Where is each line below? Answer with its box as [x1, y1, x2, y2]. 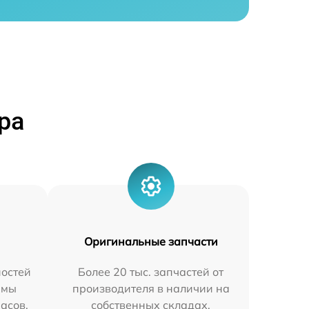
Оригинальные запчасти [83, 235, 218, 248]
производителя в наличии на [72, 281, 230, 295]
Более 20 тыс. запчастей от [78, 265, 224, 279]
